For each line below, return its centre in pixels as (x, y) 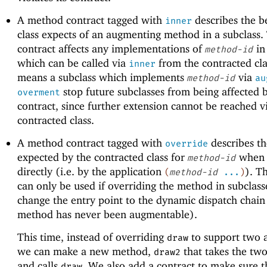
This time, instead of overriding (92, 237)
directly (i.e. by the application (91, 172)
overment (38, 92)
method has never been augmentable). (107, 215)
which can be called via (73, 63)
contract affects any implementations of (111, 48)
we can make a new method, (85, 252)
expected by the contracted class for (102, 157)
